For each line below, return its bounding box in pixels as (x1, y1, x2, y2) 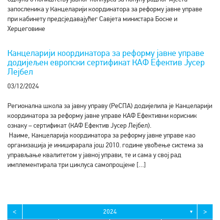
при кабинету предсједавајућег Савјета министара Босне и (7, 15, 177, 23)
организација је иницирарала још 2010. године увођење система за (7, 141, 203, 149)
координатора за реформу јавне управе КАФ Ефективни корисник (7, 111, 197, 120)
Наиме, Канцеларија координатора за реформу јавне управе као (7, 131, 195, 139)
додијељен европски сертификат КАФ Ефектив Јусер (7, 57, 205, 68)
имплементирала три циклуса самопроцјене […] (7, 161, 146, 169)
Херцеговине (7, 25, 45, 33)
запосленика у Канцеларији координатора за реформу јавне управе (7, 5, 202, 13)
